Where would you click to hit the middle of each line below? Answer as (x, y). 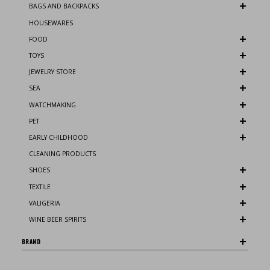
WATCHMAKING (52, 105)
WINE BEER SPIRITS (58, 219)
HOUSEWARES (51, 23)
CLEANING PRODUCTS (62, 154)
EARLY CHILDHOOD (58, 137)
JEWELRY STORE (52, 72)
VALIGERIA (45, 203)
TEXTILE (40, 187)
